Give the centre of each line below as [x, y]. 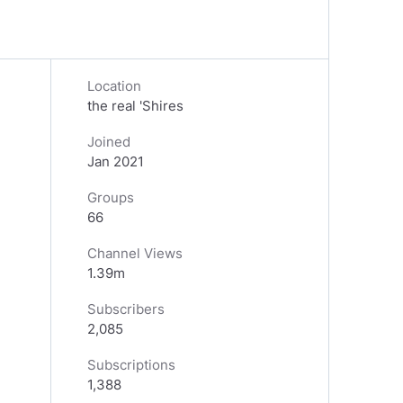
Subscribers [126, 309]
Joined [109, 142]
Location [114, 86]
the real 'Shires [135, 106]
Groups [111, 197]
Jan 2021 [116, 161]
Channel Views [135, 253]
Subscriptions [131, 365]
